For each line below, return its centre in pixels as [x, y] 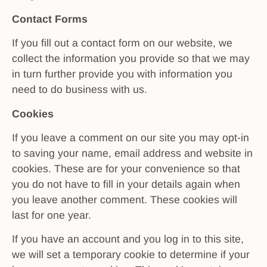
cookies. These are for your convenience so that [126, 168]
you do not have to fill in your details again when [126, 184]
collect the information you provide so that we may [131, 59]
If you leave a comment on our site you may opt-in [131, 137]
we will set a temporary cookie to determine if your [131, 255]
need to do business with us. [80, 90]
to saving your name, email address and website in [132, 153]
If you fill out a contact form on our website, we [122, 43]
